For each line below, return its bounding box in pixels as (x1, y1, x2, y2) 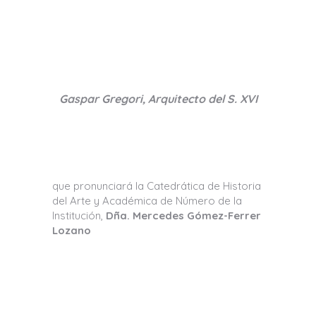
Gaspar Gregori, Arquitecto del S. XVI (59, 92, 257, 106)
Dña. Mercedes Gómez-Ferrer (106, 209, 261, 222)
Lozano (52, 224, 91, 237)
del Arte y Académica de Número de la (52, 194, 242, 207)
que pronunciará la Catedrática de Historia (52, 179, 261, 193)
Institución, (52, 209, 106, 222)
